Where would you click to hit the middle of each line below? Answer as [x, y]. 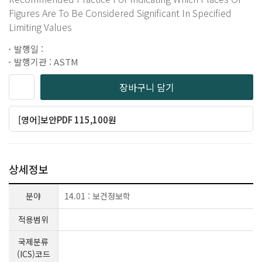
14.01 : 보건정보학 [97, 196]
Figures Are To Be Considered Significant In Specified [120, 13]
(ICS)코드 [33, 254]
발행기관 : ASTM [46, 61]
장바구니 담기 [147, 87]
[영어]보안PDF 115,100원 [68, 119]
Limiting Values [40, 27]
